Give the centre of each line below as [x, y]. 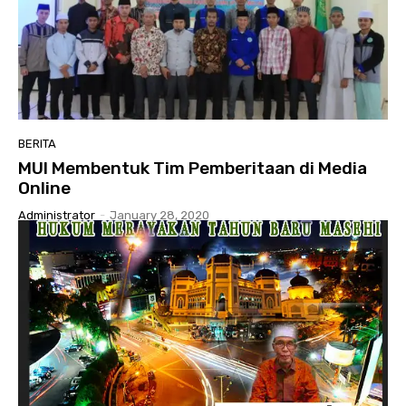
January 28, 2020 [159, 215]
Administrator [57, 215]
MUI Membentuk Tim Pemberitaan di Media [193, 168]
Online [44, 188]
